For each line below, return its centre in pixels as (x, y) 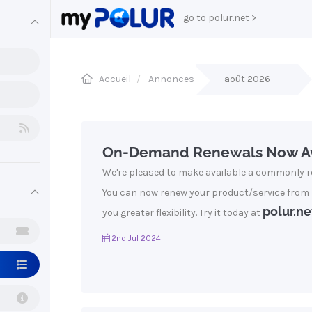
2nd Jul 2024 (135, 238)
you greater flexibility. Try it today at (182, 213)
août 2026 (247, 79)
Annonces (171, 79)
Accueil (115, 79)
